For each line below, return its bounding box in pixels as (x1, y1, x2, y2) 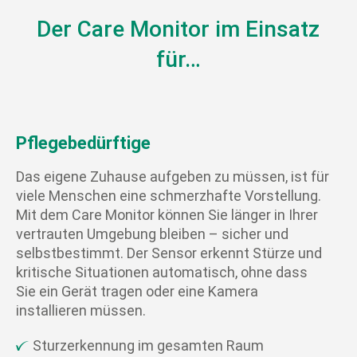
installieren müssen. (15, 302, 146, 320)
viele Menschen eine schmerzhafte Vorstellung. (15, 187, 321, 205)
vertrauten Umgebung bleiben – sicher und (15, 226, 288, 243)
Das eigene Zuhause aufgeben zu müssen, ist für (15, 168, 329, 186)
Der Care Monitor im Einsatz (37, 16, 320, 43)
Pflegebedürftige (15, 133, 151, 154)
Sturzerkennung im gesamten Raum (32, 337, 264, 355)
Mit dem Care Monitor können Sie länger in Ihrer (15, 206, 318, 224)
